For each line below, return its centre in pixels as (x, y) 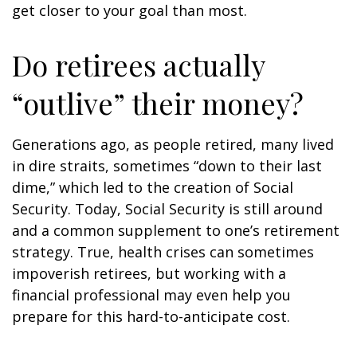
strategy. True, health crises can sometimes (163, 252)
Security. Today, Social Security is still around (167, 209)
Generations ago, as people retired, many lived (173, 144)
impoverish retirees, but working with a (149, 273)
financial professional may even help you (151, 295)
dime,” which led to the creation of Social (153, 187)
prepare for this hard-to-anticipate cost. (151, 316)
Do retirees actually (138, 65)
